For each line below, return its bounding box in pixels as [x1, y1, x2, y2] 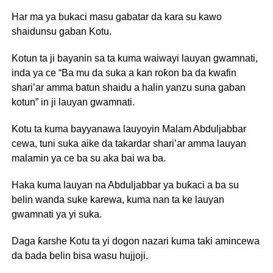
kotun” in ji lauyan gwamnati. [11, 96, 135, 107]
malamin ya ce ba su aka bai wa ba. [11, 152, 166, 163]
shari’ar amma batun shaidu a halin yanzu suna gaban [11, 82, 246, 93]
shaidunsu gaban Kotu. [11, 26, 112, 37]
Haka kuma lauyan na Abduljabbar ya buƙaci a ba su [11, 179, 239, 190]
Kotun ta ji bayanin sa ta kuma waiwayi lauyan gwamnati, [11, 52, 258, 63]
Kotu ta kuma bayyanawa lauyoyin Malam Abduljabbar [11, 123, 246, 134]
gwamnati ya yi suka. [11, 208, 102, 219]
